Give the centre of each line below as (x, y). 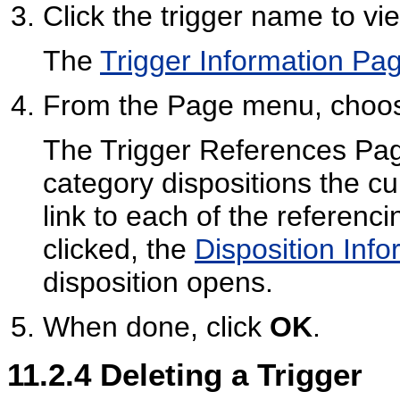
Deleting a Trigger (231, 374)
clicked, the (119, 250)
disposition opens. (158, 283)
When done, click (156, 327)
